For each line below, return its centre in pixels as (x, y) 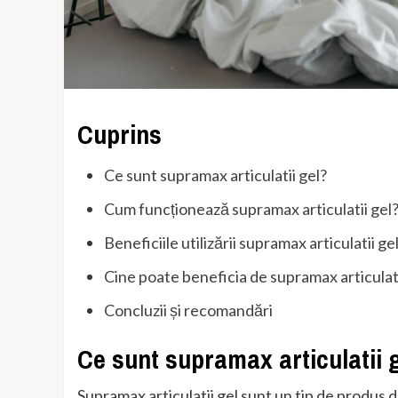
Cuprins (119, 135)
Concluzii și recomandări (188, 310)
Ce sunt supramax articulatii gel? (215, 175)
